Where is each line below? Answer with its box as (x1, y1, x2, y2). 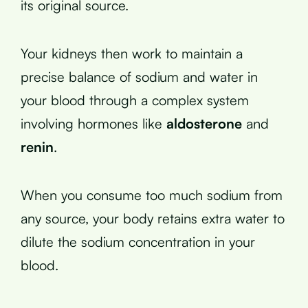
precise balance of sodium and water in (21, 67, 258, 85)
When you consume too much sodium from (21, 186, 283, 203)
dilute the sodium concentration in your (21, 232, 255, 250)
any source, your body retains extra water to (21, 209, 285, 227)
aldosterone (166, 114, 242, 132)
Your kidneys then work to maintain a (21, 44, 243, 62)
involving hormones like (21, 114, 166, 132)
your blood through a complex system (21, 91, 249, 109)
